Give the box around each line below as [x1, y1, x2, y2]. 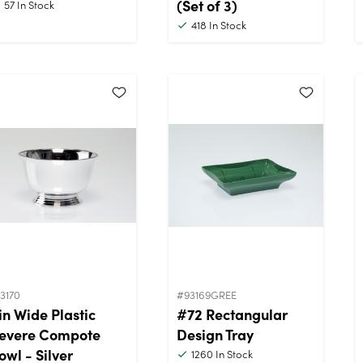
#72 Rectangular [177, 303, 288, 324]
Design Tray [177, 323, 254, 344]
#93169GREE [177, 286, 237, 302]
